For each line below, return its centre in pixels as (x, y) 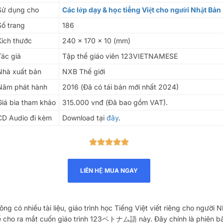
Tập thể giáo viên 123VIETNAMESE (120, 56)
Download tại (84, 117)
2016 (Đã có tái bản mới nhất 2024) (120, 87)
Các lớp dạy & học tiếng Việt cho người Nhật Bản (141, 9)
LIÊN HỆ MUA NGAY (109, 170)
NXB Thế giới (83, 71)
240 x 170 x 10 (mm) (96, 40)
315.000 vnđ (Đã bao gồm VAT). (115, 102)
